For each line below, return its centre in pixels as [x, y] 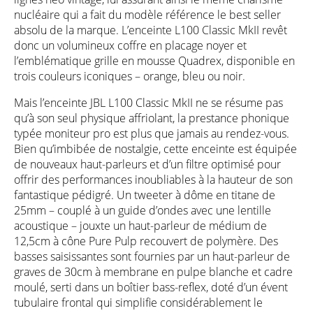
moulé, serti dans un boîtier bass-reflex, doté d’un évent [151, 287]
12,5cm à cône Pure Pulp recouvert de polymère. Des [146, 241]
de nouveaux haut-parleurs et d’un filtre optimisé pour [147, 164]
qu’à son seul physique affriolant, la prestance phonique [152, 118]
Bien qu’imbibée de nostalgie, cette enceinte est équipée [155, 148]
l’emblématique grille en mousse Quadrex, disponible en [154, 60]
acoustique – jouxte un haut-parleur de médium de [140, 225]
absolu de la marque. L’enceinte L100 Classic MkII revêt [151, 30]
